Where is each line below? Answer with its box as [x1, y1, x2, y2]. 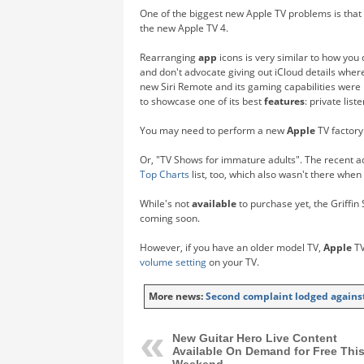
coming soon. [140, 210, 200, 225]
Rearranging [140, 50, 198, 64]
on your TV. [206, 254, 259, 269]
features [264, 93, 305, 108]
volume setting [140, 254, 206, 269]
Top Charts [140, 167, 189, 181]
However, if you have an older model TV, [140, 240, 323, 254]
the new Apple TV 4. [140, 20, 228, 35]
